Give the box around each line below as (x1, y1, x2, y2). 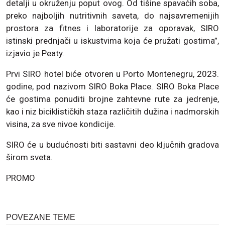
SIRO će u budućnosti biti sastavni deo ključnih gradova (6, 140, 219, 150)
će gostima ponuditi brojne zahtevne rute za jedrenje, (6, 94, 219, 104)
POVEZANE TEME (6, 213, 75, 222)
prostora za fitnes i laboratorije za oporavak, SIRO (6, 23, 219, 34)
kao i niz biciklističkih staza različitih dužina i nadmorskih (6, 106, 219, 117)
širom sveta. (6, 152, 53, 163)
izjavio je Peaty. (6, 48, 64, 59)
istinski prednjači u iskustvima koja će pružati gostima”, (6, 36, 219, 46)
